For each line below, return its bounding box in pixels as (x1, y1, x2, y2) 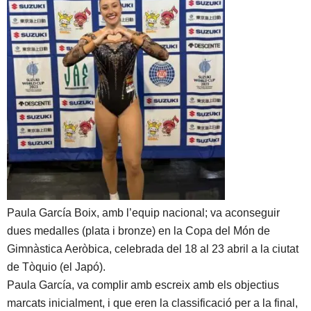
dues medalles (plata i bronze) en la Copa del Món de (7, 225, 270, 237)
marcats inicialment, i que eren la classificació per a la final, (7, 297, 298, 309)
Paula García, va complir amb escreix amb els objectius (7, 279, 279, 291)
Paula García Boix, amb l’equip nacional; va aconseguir (7, 207, 280, 219)
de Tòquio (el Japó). (7, 261, 106, 273)
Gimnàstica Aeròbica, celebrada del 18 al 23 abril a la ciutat (7, 243, 299, 255)
